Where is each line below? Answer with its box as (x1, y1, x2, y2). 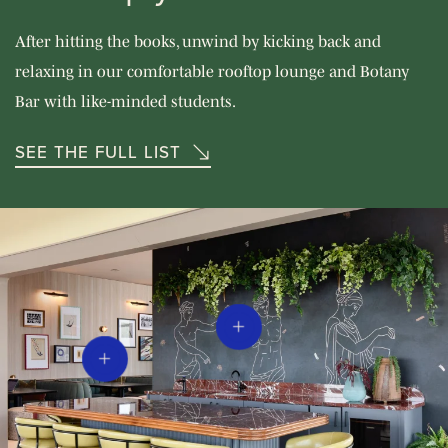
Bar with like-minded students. (15, 92, 236, 111)
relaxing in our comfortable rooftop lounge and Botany (15, 62, 409, 81)
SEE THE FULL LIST (15, 139, 182, 165)
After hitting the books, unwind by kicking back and (15, 32, 381, 51)
